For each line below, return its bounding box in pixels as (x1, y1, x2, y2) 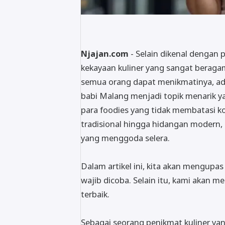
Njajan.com (81, 48, 129, 60)
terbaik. (81, 188, 109, 200)
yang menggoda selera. (81, 132, 170, 144)
